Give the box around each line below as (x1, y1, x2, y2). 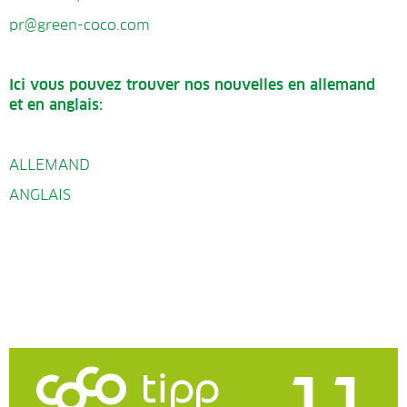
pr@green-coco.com (9, 18, 150, 33)
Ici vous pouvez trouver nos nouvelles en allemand (9, 78, 375, 93)
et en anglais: (9, 98, 103, 113)
